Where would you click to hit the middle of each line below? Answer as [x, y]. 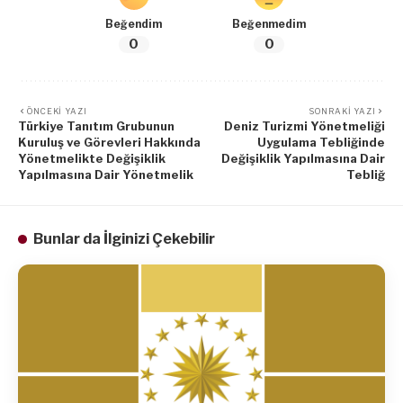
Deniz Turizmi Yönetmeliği [304, 126]
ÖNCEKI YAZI [57, 112]
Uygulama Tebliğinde [321, 143]
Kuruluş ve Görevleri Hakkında [109, 143]
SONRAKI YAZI [343, 112]
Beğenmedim [269, 25]
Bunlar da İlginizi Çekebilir [124, 239]
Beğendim [134, 25]
